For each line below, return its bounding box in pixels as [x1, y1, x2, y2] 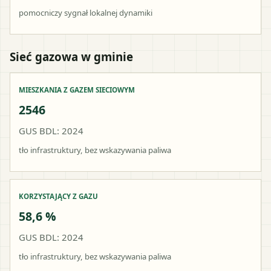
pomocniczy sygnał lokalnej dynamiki [19, 7, 152, 18]
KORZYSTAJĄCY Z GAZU [19, 191, 98, 201]
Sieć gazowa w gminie [10, 48, 133, 64]
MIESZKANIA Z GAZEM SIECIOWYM [19, 85, 135, 94]
